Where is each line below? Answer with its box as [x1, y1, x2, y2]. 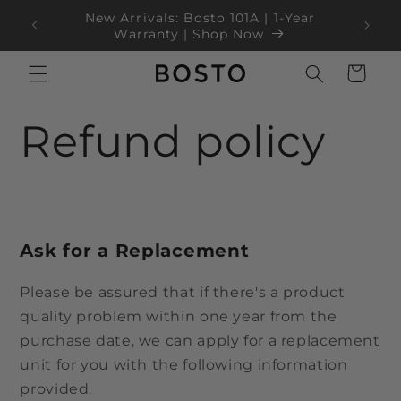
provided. [20, 380, 93, 397]
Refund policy [20, 115, 326, 168]
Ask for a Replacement [20, 239, 250, 262]
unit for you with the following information [20, 355, 348, 373]
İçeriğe [27, 3, 83, 21]
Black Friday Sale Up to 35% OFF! [69, 17, 309, 34]
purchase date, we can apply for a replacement [20, 331, 380, 349]
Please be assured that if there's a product [20, 283, 346, 301]
